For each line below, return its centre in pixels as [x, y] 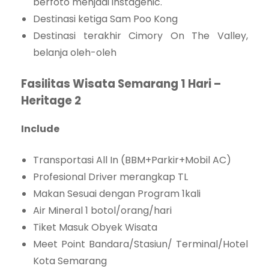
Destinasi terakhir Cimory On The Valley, [141, 36]
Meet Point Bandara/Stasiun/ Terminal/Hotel [141, 244]
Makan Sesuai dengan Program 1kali [117, 194]
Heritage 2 [51, 101]
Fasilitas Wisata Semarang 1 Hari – [121, 84]
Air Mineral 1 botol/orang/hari [102, 211]
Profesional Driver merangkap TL [110, 177]
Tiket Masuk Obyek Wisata [95, 228]
